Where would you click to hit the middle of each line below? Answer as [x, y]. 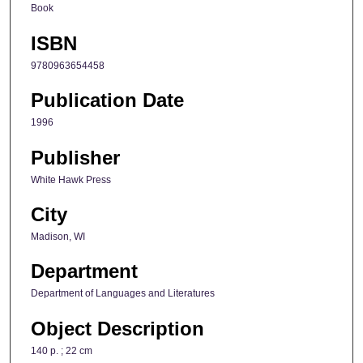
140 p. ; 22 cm [62, 350]
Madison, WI [58, 237]
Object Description [117, 328]
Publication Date [107, 100]
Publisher [75, 157]
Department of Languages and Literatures [123, 294]
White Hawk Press [71, 179]
